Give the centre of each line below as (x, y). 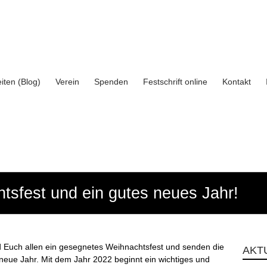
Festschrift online (175, 82)
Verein (67, 82)
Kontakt (237, 82)
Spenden (111, 82)
